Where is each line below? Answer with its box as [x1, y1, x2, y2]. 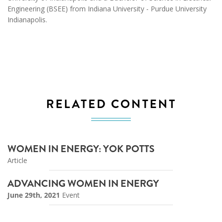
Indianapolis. [7, 14, 47, 24]
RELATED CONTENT [46, 96, 176, 113]
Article [7, 156, 27, 166]
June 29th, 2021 [7, 190, 60, 200]
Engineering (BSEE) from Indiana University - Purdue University [7, 3, 207, 13]
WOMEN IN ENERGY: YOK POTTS [7, 142, 155, 157]
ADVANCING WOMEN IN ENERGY [7, 176, 159, 191]
